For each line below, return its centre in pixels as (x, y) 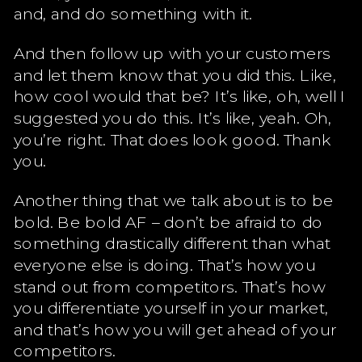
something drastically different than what (172, 242)
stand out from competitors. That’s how (170, 286)
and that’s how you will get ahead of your (175, 329)
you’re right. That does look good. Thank (172, 139)
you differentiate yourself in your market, (171, 307)
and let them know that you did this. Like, (175, 74)
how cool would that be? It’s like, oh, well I (180, 95)
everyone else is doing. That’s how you (164, 264)
